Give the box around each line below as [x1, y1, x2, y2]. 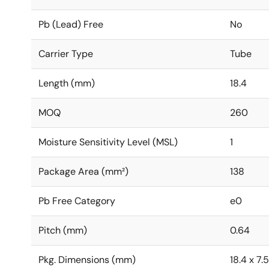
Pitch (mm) [38, 224, 87, 237]
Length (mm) [38, 77, 95, 89]
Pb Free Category [38, 195, 115, 207]
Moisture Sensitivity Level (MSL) [38, 136, 178, 148]
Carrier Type [38, 47, 93, 60]
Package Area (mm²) [38, 165, 128, 178]
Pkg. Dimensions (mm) [38, 253, 136, 266]
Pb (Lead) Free [38, 18, 103, 31]
